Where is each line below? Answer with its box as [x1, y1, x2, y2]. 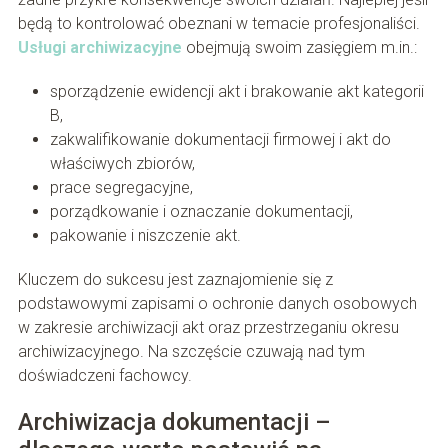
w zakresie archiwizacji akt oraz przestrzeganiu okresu [17, 317, 399, 337]
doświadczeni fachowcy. [17, 365, 192, 385]
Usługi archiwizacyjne [17, 37, 182, 57]
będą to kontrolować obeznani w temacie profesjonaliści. [17, 13, 420, 33]
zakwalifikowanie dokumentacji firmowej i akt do [49, 129, 391, 149]
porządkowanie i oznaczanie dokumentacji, [49, 201, 353, 221]
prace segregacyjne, [49, 177, 193, 197]
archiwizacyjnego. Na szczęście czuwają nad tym [17, 341, 365, 361]
